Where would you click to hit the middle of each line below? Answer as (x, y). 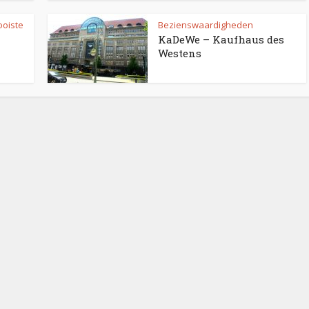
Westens (180, 53)
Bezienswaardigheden (206, 25)
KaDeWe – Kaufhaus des (221, 39)
